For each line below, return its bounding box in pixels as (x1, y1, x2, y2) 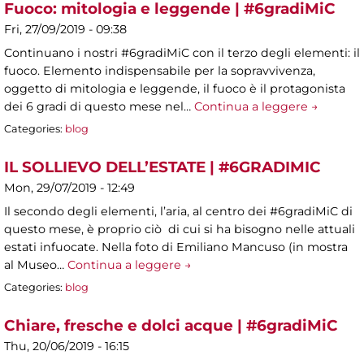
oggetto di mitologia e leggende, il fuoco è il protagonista (4, 81, 345, 97)
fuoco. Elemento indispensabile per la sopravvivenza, (4, 63, 315, 79)
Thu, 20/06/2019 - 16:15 (4, 338, 129, 353)
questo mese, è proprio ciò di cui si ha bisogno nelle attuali (4, 222, 355, 237)
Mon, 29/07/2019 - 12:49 (4, 180, 135, 195)
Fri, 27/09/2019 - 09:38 (4, 22, 127, 37)
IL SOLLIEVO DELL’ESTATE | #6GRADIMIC (4, 157, 321, 176)
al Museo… (4, 258, 67, 273)
